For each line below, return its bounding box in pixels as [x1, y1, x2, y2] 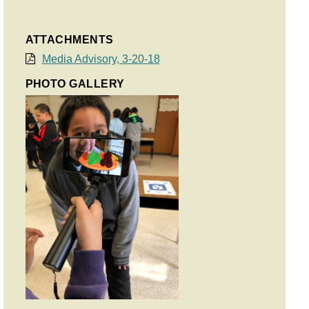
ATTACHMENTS [25, 34, 114, 46]
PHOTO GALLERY [25, 78, 125, 90]
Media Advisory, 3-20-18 [41, 53, 160, 65]
